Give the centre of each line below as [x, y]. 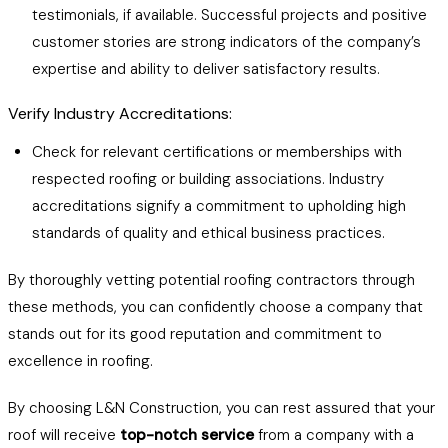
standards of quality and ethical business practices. [208, 233]
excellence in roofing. [80, 361]
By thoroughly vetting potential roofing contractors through [211, 280]
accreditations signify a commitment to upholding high [219, 206]
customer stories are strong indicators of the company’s [226, 42]
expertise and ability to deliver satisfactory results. [206, 69]
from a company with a [334, 435]
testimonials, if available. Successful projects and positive [229, 15]
